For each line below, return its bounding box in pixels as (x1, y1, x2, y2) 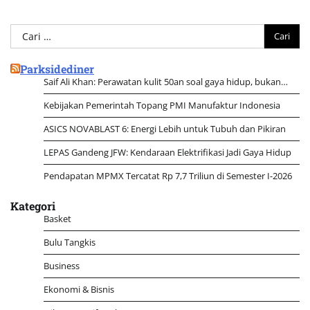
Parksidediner (20, 61, 94, 76)
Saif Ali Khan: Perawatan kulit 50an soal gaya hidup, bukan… (44, 75, 288, 88)
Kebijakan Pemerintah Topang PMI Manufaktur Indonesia (44, 98, 280, 111)
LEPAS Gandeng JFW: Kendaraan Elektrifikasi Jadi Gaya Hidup (44, 145, 291, 158)
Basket (44, 212, 71, 225)
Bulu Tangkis (44, 235, 95, 248)
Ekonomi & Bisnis (44, 282, 114, 295)
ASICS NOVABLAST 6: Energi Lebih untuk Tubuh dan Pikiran (44, 122, 286, 135)
